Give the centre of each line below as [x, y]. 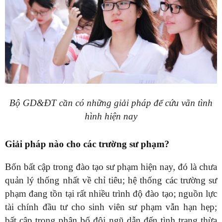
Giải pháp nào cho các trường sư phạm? [87, 144]
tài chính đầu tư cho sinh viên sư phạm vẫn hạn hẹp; [111, 207]
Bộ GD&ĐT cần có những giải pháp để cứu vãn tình [111, 103]
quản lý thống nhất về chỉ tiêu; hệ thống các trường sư [111, 180]
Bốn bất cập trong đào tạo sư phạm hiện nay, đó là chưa [111, 166]
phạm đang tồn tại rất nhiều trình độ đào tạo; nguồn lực [111, 193]
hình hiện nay [111, 116]
